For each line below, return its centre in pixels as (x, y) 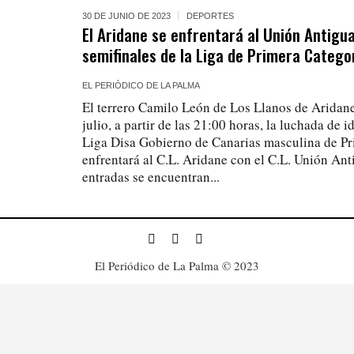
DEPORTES (211, 16)
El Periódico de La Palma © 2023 (177, 265)
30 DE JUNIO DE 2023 (127, 16)
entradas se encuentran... (151, 177)
